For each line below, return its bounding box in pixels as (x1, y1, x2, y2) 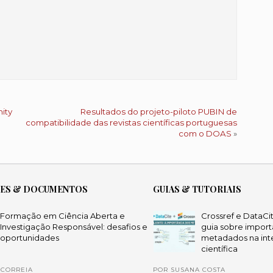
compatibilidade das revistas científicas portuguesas (26, 118, 238, 127)
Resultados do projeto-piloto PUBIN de (80, 107, 238, 116)
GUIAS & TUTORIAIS (152, 183, 241, 195)
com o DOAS (179, 129, 232, 138)
